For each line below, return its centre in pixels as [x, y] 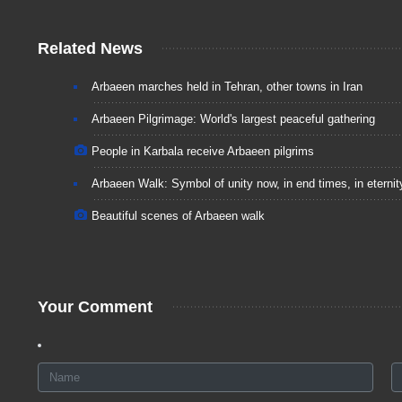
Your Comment [95, 306]
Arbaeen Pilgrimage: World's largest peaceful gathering [233, 118]
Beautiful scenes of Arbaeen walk [178, 215]
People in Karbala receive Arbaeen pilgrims [203, 151]
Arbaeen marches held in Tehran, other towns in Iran [227, 86]
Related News [90, 48]
